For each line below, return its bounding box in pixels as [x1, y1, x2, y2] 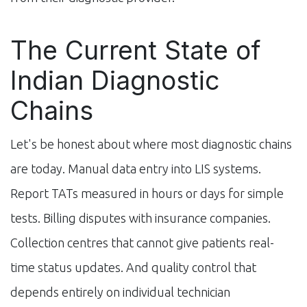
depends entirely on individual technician [10, 284, 230, 299]
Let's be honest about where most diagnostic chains [10, 136, 292, 151]
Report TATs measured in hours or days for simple [10, 186, 284, 200]
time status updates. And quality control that [10, 260, 256, 274]
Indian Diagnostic [10, 64, 219, 96]
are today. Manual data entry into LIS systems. [10, 161, 261, 175]
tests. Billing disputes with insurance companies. [10, 210, 271, 225]
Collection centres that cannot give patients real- [10, 235, 274, 249]
